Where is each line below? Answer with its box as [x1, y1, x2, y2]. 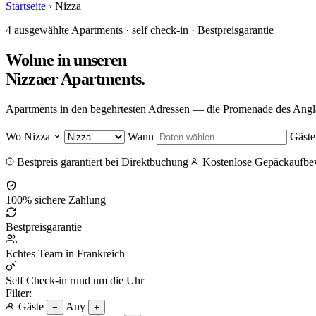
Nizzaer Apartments [6, 69, 141, 88]
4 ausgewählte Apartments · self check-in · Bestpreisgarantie [6, 24, 274, 36]
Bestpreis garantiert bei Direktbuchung [14, 155, 191, 168]
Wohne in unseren [6, 50, 127, 69]
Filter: [6, 286, 32, 299]
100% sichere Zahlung [6, 193, 106, 206]
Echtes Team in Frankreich [6, 247, 125, 260]
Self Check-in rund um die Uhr [6, 274, 144, 286]
